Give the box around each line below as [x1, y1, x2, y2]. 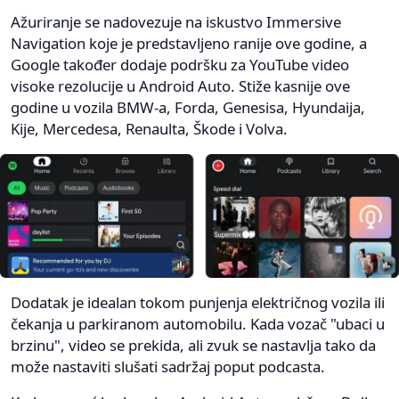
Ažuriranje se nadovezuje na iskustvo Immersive [11, 12, 341, 33]
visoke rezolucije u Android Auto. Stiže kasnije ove [11, 76, 350, 97]
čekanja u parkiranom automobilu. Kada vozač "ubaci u [11, 313, 385, 335]
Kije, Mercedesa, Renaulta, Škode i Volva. [11, 118, 288, 140]
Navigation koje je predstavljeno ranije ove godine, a [11, 33, 367, 54]
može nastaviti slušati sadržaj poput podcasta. [11, 356, 325, 378]
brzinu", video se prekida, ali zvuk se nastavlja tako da [11, 335, 376, 356]
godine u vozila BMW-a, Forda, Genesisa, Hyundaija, [11, 97, 365, 118]
